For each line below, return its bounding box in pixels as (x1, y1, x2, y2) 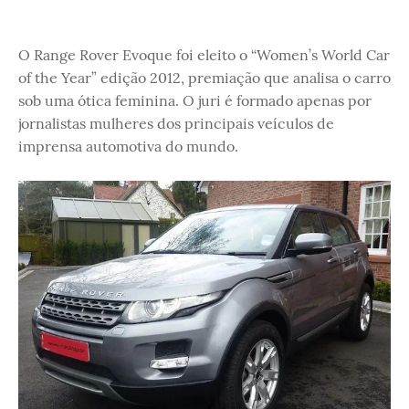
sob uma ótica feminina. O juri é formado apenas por (18, 91, 372, 110)
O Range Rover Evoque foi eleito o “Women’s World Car (18, 46, 390, 64)
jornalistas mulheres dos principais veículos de (18, 114, 334, 132)
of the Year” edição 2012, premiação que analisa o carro (18, 68, 391, 87)
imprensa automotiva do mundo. (18, 137, 238, 155)
